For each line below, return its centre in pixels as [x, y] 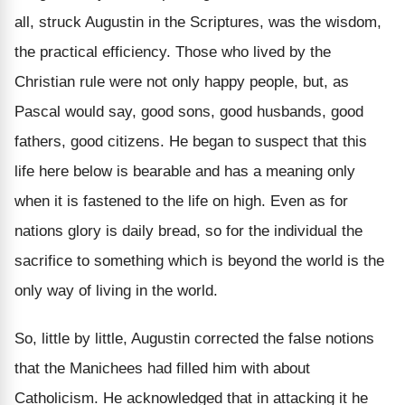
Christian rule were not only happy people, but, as [182, 81]
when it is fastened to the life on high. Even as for [181, 201]
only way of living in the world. [116, 290]
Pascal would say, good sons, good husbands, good [189, 111]
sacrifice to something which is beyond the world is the [199, 260]
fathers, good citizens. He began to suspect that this [191, 141]
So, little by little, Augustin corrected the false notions [194, 338]
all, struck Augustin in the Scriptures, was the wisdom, [198, 22]
